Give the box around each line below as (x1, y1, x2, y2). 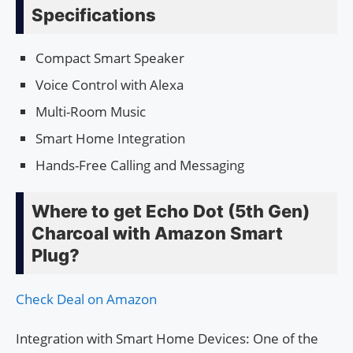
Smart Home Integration (35, 129, 185, 148)
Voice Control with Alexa (35, 76, 184, 95)
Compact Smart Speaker (35, 49, 184, 68)
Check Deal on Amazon (16, 290, 157, 309)
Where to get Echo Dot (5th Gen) (32, 201, 310, 222)
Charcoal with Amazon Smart (32, 223, 283, 244)
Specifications (32, 5, 156, 26)
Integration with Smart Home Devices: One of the (16, 329, 318, 348)
